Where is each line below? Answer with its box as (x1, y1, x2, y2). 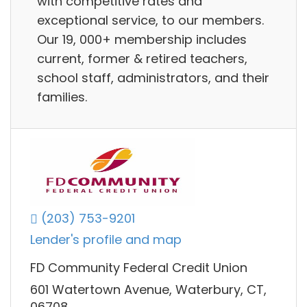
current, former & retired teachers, (37, 49, 247, 67)
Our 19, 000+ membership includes (37, 30, 247, 48)
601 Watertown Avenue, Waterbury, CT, (30, 280, 267, 298)
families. (37, 88, 87, 106)
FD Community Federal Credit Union (30, 259, 247, 277)
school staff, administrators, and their (37, 69, 269, 86)
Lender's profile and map (30, 231, 182, 249)
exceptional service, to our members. (37, 11, 264, 29)
